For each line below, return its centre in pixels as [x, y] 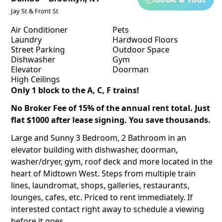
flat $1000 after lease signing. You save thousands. [111, 120]
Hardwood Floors [145, 40]
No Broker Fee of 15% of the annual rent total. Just [111, 108]
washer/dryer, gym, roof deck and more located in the [112, 162]
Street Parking [38, 50]
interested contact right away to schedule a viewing [108, 209]
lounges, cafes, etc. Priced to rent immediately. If [102, 197]
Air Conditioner [39, 30]
